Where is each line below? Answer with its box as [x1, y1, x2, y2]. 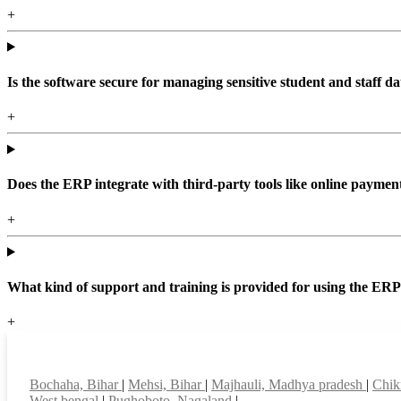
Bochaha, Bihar [30, 377, 122, 393]
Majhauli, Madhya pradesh [211, 377, 366, 393]
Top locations [30, 353, 151, 377]
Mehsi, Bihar [128, 377, 205, 393]
